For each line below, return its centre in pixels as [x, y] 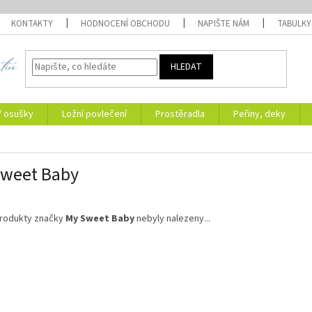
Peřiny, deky [259, 114]
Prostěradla [180, 114]
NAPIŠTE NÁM [224, 24]
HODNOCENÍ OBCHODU [126, 24]
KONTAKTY [32, 24]
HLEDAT [187, 67]
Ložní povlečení [94, 114]
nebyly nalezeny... [172, 219]
